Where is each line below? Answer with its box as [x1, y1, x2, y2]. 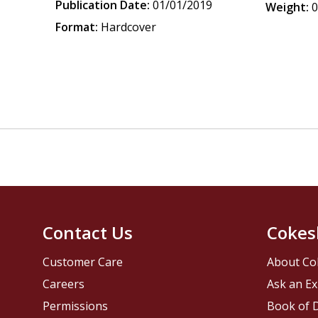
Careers [43, 276, 85, 292]
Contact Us [43, 221, 133, 245]
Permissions [43, 298, 109, 314]
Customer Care [43, 254, 124, 270]
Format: [55, 19, 99, 35]
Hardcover [101, 19, 157, 35]
